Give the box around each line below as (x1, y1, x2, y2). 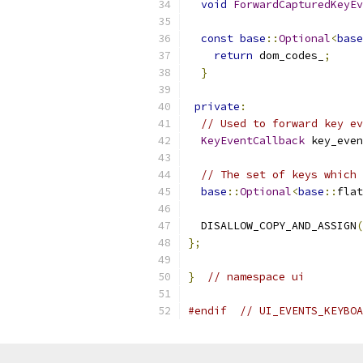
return (214, 49, 253, 62)
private (194, 100, 240, 113)
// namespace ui (207, 270, 305, 284)
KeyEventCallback (201, 134, 305, 147)
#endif (188, 304, 227, 318)
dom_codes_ (253, 49, 324, 62)
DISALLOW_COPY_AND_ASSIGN (188, 219, 357, 233)
